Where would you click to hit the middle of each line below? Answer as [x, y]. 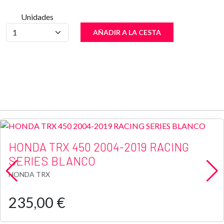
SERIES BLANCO [52, 161]
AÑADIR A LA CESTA [127, 32]
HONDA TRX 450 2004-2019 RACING [99, 147]
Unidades [37, 17]
